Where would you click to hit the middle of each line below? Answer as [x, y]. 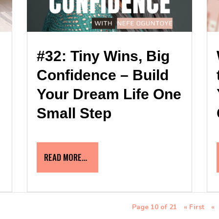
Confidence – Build [102, 75]
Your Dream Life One [109, 94]
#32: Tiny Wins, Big [103, 56]
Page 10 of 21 [154, 207]
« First [194, 207]
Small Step [74, 113]
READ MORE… [65, 157]
